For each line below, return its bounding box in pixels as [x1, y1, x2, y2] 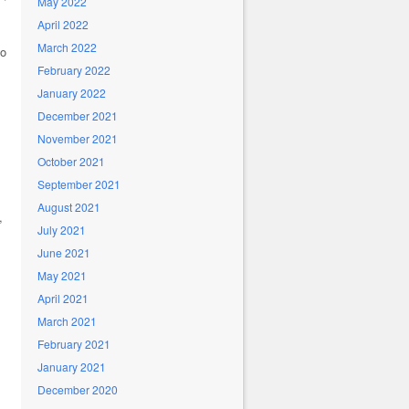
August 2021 [37, 199, 100, 215]
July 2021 [37, 222, 86, 237]
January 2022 [37, 85, 106, 100]
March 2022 [37, 39, 97, 55]
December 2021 [37, 108, 118, 123]
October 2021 [37, 153, 105, 169]
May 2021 [37, 267, 87, 283]
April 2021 [37, 290, 89, 306]
